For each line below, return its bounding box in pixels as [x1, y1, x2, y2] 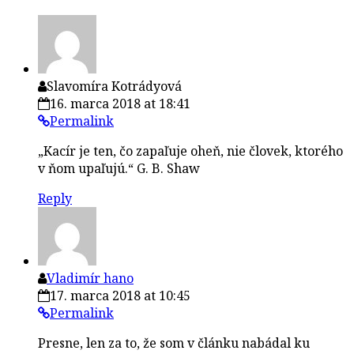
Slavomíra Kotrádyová [47, 77, 182, 95]
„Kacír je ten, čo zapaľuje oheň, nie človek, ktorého [38, 141, 343, 160]
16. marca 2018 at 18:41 [50, 94, 190, 112]
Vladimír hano [47, 269, 134, 287]
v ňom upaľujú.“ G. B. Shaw [38, 159, 200, 177]
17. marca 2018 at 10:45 [50, 286, 190, 304]
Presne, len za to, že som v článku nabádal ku [38, 333, 310, 352]
